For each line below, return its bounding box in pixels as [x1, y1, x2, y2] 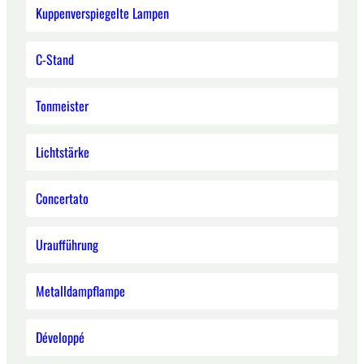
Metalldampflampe [36, 280, 125, 301]
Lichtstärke [36, 141, 89, 162]
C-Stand [36, 49, 74, 69]
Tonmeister [36, 95, 89, 115]
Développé [36, 327, 84, 347]
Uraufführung [36, 234, 98, 254]
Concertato [36, 188, 89, 208]
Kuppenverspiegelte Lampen [36, 2, 169, 23]
